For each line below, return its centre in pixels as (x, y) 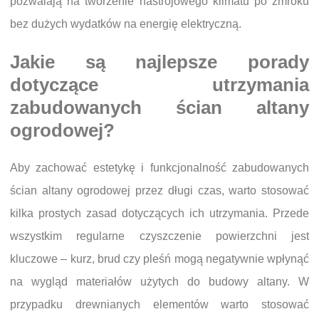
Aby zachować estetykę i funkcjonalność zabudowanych (159, 168)
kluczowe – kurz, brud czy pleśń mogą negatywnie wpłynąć (159, 259)
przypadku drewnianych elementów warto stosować (159, 305)
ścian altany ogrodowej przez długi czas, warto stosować (159, 191)
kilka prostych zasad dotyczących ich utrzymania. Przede (159, 214)
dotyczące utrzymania (159, 85)
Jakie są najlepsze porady (159, 62)
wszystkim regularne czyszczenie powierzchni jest (159, 236)
